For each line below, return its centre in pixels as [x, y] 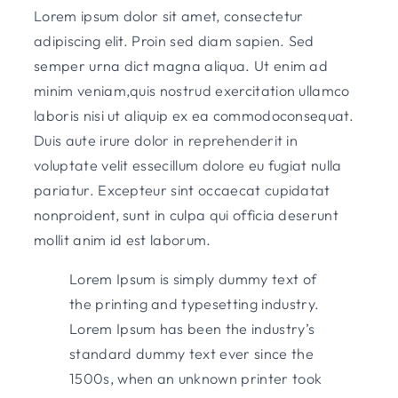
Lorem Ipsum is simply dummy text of [193, 279]
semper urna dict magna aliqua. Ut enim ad [181, 66]
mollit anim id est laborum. [123, 240]
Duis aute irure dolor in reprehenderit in [166, 141]
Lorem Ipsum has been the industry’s [192, 329]
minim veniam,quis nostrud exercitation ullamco [192, 91]
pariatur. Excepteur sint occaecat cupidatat [182, 191]
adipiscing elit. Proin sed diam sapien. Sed [174, 41]
